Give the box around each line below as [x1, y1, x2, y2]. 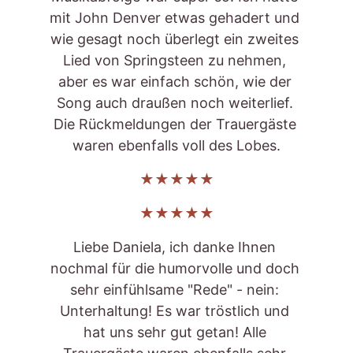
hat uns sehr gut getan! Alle [83, 324, 270, 340]
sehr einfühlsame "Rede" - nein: [70, 281, 283, 298]
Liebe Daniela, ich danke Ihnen [73, 239, 280, 255]
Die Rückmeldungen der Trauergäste [53, 116, 300, 132]
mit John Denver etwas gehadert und [50, 9, 303, 26]
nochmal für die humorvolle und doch [50, 260, 303, 277]
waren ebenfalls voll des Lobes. [72, 137, 281, 154]
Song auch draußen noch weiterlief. [56, 95, 297, 111]
